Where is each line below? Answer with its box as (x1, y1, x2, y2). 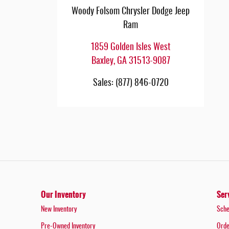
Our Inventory (41, 188, 86, 201)
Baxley (91, 57, 113, 66)
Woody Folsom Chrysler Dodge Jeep (72, 7, 190, 17)
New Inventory (41, 205, 77, 213)
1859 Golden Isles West (90, 43, 171, 53)
